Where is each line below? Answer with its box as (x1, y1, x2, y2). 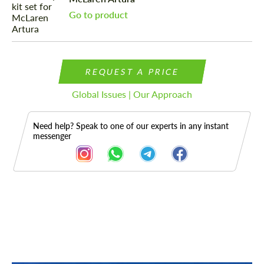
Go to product (69, 8, 128, 20)
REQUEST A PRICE (84, 67, 180, 77)
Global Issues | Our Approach (72, 88, 192, 100)
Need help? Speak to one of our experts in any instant (33, 121, 229, 131)
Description (15, 215, 89, 233)
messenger (33, 131, 71, 141)
